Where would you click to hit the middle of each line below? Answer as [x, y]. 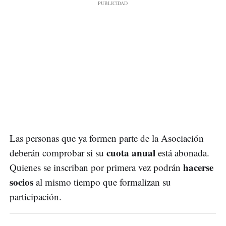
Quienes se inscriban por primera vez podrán [96, 167]
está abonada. [182, 152]
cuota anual [131, 152]
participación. [36, 196]
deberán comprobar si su [58, 152]
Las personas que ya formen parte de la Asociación [107, 138]
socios [21, 182]
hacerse [198, 167]
